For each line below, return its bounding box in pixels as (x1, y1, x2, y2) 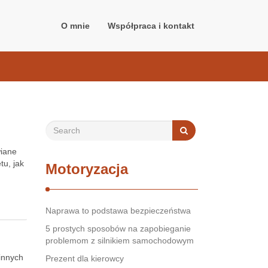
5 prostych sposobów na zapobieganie (45, 224, 191, 233)
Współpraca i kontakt (108, 21, 194, 31)
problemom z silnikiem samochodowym (45, 236, 194, 245)
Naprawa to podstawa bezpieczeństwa (45, 206, 191, 215)
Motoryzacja (45, 161, 128, 177)
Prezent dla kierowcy (45, 254, 124, 263)
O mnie (61, 21, 90, 31)
